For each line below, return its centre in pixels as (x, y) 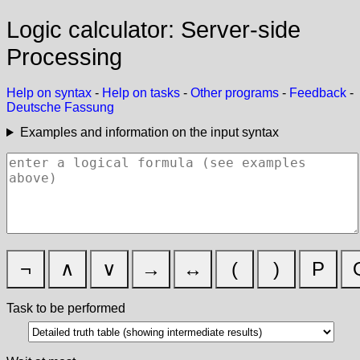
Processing (64, 56)
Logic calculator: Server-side (153, 29)
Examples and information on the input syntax (149, 133)
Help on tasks (141, 93)
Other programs (235, 93)
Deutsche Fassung (60, 108)
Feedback (318, 93)
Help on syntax (49, 93)
